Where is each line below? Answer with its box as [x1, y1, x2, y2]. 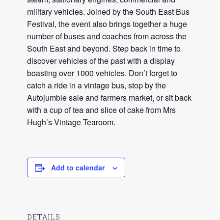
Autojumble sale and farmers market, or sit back [27, 91, 192, 103]
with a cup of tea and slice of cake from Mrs [27, 104, 176, 115]
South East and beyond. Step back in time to [27, 42, 181, 54]
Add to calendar [51, 162, 105, 172]
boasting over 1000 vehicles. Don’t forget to [27, 67, 177, 79]
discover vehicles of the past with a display [27, 55, 175, 66]
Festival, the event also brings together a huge [27, 18, 187, 29]
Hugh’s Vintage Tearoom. [27, 116, 115, 128]
